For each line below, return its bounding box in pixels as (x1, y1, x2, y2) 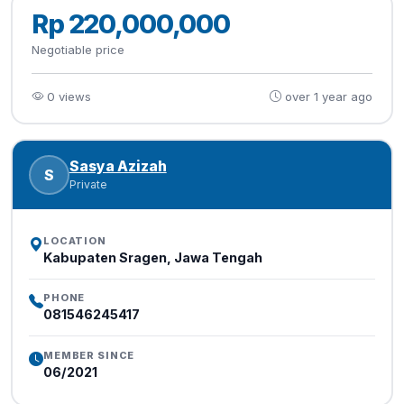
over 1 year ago (284, 88, 372, 104)
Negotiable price (32, 41, 125, 57)
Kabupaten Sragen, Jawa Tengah (42, 249, 262, 265)
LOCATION (42, 234, 106, 247)
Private (69, 178, 107, 192)
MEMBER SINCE (42, 348, 135, 362)
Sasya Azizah (69, 158, 167, 176)
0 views (47, 88, 92, 104)
